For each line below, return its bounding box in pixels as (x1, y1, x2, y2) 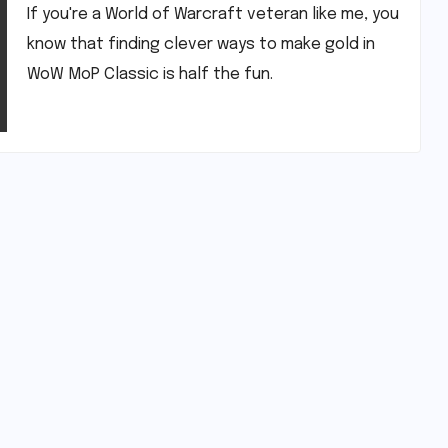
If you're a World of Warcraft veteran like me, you (26, 5, 399, 23)
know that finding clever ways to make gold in (26, 35, 375, 53)
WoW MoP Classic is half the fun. (26, 65, 273, 83)
